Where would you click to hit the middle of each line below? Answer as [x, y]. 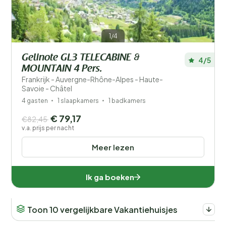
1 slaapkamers [78, 101]
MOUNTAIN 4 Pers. [62, 69]
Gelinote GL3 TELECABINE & [81, 58]
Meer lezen [113, 147]
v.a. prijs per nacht [48, 128]
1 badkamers [127, 101]
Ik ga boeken [110, 177]
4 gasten [35, 101]
